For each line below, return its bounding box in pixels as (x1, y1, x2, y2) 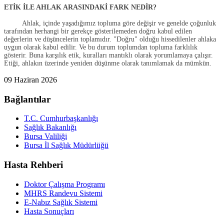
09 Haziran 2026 (4, 75, 57, 84)
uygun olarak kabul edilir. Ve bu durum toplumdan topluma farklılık (4, 43, 197, 51)
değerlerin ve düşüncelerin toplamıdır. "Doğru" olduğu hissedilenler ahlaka (4, 35, 216, 43)
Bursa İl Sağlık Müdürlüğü (24, 141, 108, 150)
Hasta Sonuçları (24, 206, 74, 215)
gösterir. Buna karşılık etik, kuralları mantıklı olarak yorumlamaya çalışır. (4, 51, 213, 59)
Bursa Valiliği (24, 132, 67, 141)
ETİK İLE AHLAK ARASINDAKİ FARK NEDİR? (4, 3, 156, 11)
